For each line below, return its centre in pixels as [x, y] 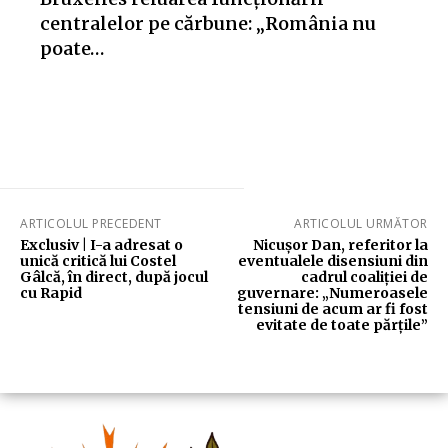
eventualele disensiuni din [332, 261]
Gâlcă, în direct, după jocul [114, 277]
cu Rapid [51, 293]
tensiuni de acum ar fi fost [332, 309]
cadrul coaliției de [364, 277]
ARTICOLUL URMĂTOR [361, 224]
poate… [72, 49]
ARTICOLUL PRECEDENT [91, 224]
